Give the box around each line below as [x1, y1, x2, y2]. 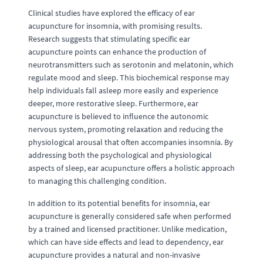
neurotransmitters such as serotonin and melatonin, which [28, 59, 234, 70]
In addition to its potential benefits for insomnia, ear [28, 198, 210, 208]
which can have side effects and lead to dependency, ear [28, 237, 224, 247]
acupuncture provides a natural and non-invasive [28, 249, 200, 260]
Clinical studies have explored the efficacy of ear [28, 8, 195, 18]
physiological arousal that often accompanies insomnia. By [28, 137, 233, 147]
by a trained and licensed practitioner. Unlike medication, [28, 224, 227, 234]
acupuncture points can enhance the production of [28, 46, 206, 57]
